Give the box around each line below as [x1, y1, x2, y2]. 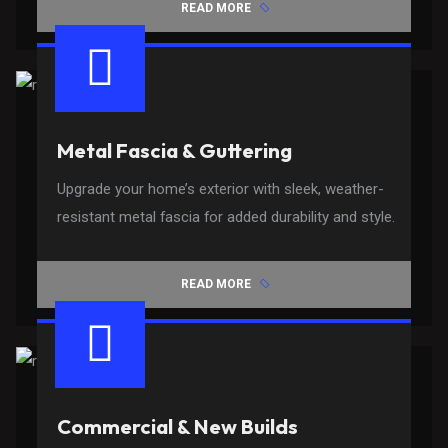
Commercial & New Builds [57, 413, 299, 439]
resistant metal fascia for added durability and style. [57, 207, 396, 226]
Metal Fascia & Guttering [57, 137, 293, 163]
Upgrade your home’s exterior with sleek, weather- [57, 179, 385, 198]
